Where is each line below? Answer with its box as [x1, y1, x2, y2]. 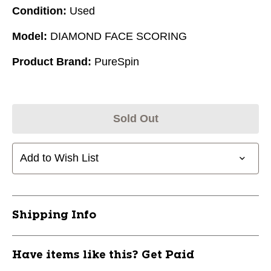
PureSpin [94, 55, 139, 68]
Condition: [12, 4, 67, 17]
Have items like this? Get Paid [12, 249, 194, 261]
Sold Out [113, 112, 158, 125]
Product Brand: [12, 55, 91, 68]
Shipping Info [12, 209, 96, 221]
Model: [12, 30, 47, 42]
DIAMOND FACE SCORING [50, 30, 187, 42]
